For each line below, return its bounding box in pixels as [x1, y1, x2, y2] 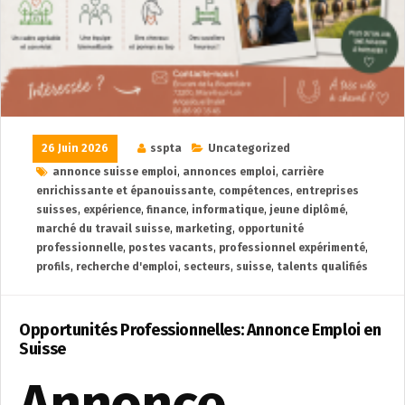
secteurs [184, 260, 231, 274]
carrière [281, 165, 324, 179]
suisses [36, 203, 78, 217]
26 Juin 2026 [42, 142, 108, 155]
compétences [219, 184, 290, 198]
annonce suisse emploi [52, 165, 177, 179]
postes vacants [128, 241, 213, 255]
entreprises [296, 184, 359, 198]
